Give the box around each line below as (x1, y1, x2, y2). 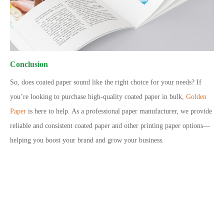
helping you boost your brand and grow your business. (10, 136, 164, 144)
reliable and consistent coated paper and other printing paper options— (10, 122, 210, 130)
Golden (186, 93, 206, 101)
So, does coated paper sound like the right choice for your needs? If (10, 78, 201, 86)
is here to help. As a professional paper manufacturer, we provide (26, 107, 212, 115)
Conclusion (10, 60, 48, 69)
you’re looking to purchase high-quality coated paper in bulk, (10, 93, 186, 101)
